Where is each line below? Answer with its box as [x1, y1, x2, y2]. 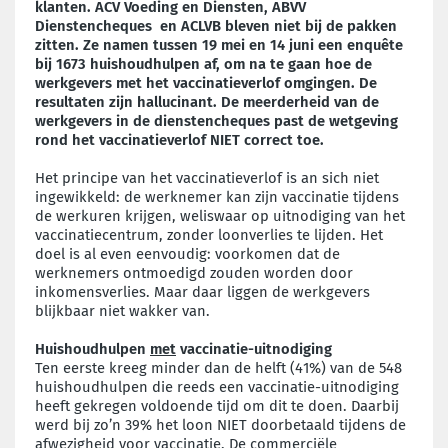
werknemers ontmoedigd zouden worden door [35, 263, 353, 282]
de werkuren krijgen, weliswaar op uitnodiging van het [35, 206, 405, 225]
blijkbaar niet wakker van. [35, 301, 210, 320]
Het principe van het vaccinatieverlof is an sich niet [35, 168, 379, 187]
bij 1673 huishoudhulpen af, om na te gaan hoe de [35, 54, 372, 73]
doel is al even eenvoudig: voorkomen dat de [35, 244, 340, 263]
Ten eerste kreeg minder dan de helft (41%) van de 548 [35, 358, 402, 377]
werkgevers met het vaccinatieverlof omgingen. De [35, 73, 377, 92]
